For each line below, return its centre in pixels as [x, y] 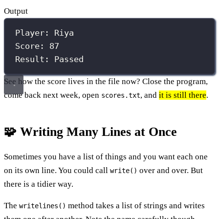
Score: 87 [37, 46]
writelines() [43, 206]
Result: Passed [50, 59]
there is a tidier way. [39, 184]
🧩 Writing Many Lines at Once [90, 131]
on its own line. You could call [57, 170]
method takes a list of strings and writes [135, 205]
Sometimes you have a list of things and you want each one [106, 156]
